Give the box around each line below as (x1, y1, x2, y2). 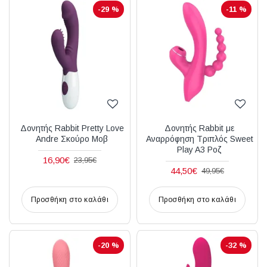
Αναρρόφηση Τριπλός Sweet (145, 133, 253, 144)
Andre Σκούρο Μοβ (36, 133, 108, 144)
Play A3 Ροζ (177, 144, 222, 154)
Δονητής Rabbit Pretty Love (20, 123, 124, 133)
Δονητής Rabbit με (164, 123, 235, 133)
